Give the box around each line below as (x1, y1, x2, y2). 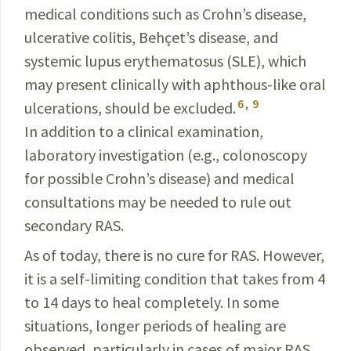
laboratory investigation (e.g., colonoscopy (24, 145, 307, 165)
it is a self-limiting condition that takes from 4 (24, 269, 325, 288)
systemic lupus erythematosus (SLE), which (24, 51, 306, 71)
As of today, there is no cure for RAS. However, (24, 245, 324, 265)
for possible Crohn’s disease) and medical (24, 168, 295, 188)
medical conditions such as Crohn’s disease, (24, 4, 306, 24)
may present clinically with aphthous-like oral (24, 74, 326, 94)
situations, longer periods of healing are (24, 316, 286, 335)
